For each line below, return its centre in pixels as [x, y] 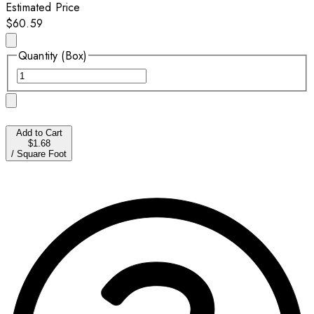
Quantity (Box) [53, 55]
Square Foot [42, 154]
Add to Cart [39, 133]
